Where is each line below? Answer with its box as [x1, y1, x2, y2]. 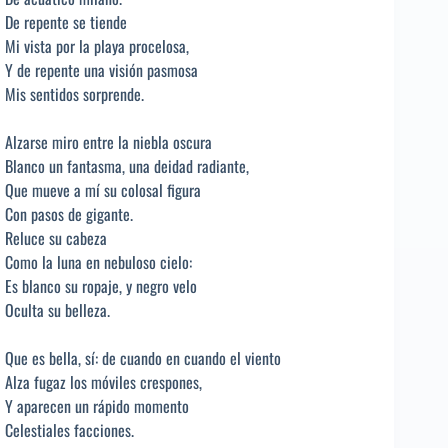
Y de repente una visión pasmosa [5, 57, 198, 82]
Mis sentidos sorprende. [5, 81, 144, 106]
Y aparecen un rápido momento [5, 393, 189, 418]
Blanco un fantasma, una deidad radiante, [5, 153, 249, 178]
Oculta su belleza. [5, 297, 110, 322]
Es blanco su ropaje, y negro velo [5, 273, 197, 298]
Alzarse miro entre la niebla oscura [5, 129, 212, 154]
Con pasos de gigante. [5, 201, 133, 226]
